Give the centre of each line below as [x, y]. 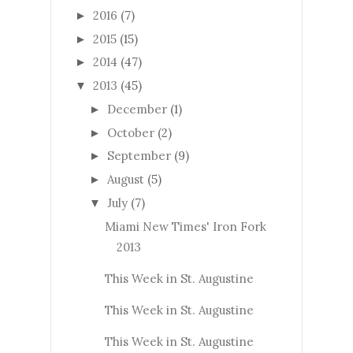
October [131, 132]
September [139, 156]
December [137, 109]
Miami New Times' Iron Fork [185, 226]
